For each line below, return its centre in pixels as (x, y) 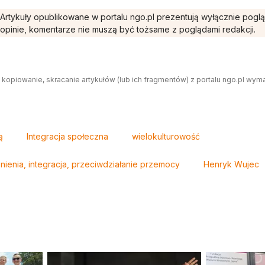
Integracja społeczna (67, 137)
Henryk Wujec (231, 164)
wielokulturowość (166, 137)
